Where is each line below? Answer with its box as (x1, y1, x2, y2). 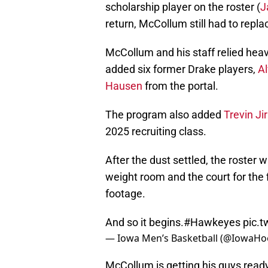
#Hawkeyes (184, 216, 240, 229)
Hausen (105, 80, 142, 93)
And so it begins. (105, 216, 184, 229)
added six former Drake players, (105, 63, 258, 76)
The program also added (105, 108, 224, 121)
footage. (105, 187, 145, 200)
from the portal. (142, 80, 218, 93)
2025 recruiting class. (105, 125, 206, 138)
